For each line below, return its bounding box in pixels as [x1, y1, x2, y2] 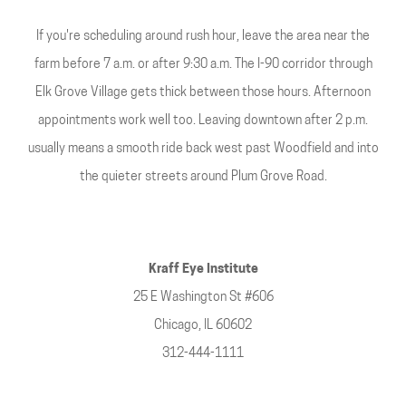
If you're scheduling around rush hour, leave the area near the [36, 30, 370, 43]
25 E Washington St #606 [132, 291, 274, 304]
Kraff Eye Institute [148, 263, 258, 276]
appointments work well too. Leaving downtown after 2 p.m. [38, 114, 368, 128]
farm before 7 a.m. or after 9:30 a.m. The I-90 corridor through [34, 58, 372, 72]
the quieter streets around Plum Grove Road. [79, 170, 327, 184]
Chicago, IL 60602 [154, 319, 252, 333]
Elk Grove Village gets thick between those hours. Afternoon [35, 86, 371, 100]
